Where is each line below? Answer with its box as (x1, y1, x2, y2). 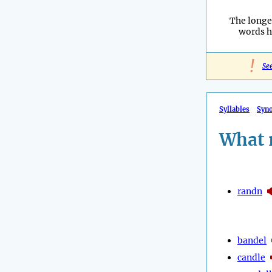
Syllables (219, 105, 250, 114)
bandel (237, 234, 267, 246)
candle (237, 251, 265, 263)
